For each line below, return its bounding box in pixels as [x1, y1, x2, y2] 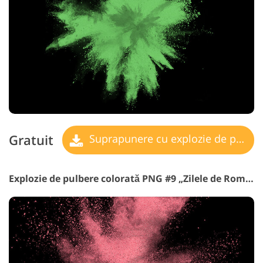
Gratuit [9, 131, 53, 150]
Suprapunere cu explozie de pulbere [86, 131, 236, 146]
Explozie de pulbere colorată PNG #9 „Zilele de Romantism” [245, 171, 254, 185]
